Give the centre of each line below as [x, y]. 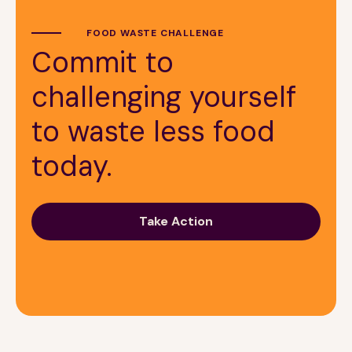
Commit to [103, 62]
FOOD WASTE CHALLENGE [155, 33]
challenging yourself [164, 97]
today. [72, 166]
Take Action [176, 221]
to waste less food [153, 131]
